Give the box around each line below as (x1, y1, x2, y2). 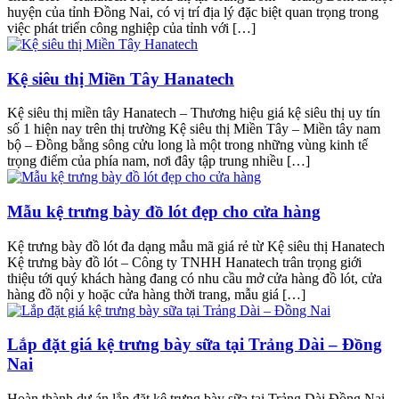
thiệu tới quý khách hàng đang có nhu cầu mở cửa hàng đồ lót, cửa (7, 270, 382, 286)
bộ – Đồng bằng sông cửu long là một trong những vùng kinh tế (7, 137, 368, 153)
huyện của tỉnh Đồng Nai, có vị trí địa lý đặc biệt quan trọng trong (7, 4, 379, 20)
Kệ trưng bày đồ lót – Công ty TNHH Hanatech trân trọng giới (7, 254, 362, 270)
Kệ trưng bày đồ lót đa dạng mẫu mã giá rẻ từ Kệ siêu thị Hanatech (7, 238, 385, 254)
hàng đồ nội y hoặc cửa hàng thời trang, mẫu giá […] (7, 286, 305, 302)
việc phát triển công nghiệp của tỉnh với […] (7, 20, 256, 36)
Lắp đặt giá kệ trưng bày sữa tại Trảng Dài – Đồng (7, 335, 382, 354)
